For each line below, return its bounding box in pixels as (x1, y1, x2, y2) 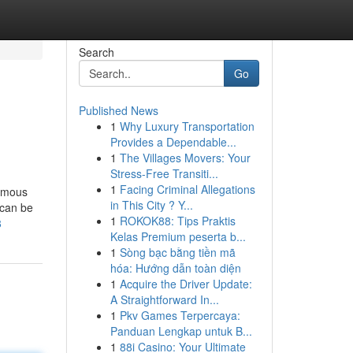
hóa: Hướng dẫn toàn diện (110, 260, 241, 276)
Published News (78, 102, 158, 118)
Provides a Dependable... (110, 134, 236, 150)
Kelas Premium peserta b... (110, 229, 246, 244)
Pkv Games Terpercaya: (119, 307, 240, 323)
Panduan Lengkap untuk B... (110, 323, 252, 339)
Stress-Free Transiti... (110, 165, 218, 181)
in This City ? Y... (110, 197, 193, 213)
